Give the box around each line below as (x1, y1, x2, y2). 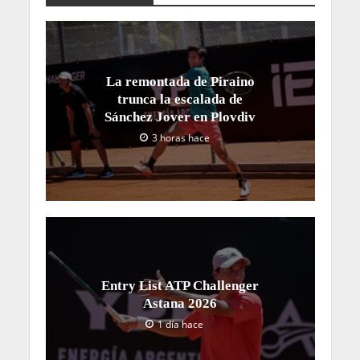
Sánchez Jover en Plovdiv (104, 108, 256, 125)
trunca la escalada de (117, 91, 243, 107)
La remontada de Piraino (105, 73, 255, 89)
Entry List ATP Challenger (101, 277, 259, 293)
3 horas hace (151, 131, 210, 144)
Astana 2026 (143, 295, 217, 311)
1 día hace (157, 317, 203, 330)
